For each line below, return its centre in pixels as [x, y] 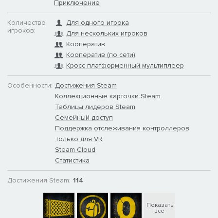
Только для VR [79, 139]
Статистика [72, 160]
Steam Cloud [75, 149]
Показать [160, 205]
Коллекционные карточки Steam [108, 96]
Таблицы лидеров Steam [95, 107]
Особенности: [30, 85]
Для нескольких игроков [107, 33]
